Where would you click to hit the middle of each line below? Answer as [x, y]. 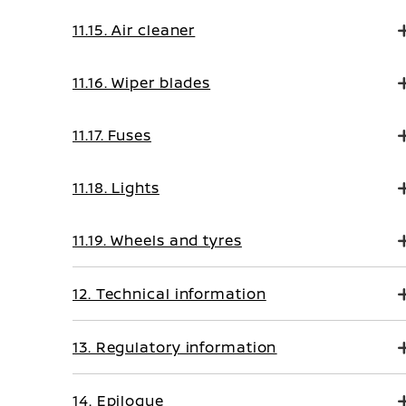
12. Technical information [169, 294]
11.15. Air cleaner [134, 30]
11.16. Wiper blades [142, 82]
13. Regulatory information [175, 347]
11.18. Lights [116, 188]
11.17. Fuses [112, 135]
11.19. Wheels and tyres [157, 240]
